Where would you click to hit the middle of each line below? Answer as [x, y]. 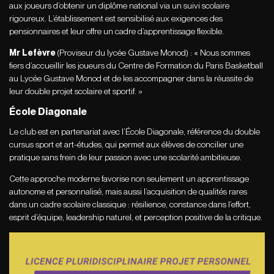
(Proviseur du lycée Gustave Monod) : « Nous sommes [153, 53]
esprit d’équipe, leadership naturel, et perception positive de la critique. [136, 217]
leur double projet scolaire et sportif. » [76, 91]
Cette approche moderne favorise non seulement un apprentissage [129, 179]
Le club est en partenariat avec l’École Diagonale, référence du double [135, 132]
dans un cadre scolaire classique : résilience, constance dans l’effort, [130, 205]
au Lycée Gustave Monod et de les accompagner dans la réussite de [131, 79]
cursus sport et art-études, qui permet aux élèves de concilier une [126, 145]
